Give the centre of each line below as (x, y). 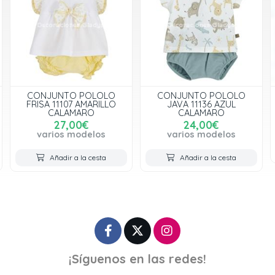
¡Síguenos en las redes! (137, 259)
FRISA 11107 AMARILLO (71, 104)
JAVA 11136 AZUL (201, 104)
